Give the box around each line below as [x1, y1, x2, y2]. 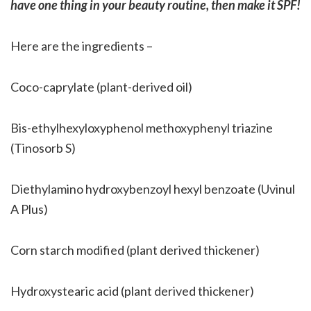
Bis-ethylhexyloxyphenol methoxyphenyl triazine [10, 119, 273, 135]
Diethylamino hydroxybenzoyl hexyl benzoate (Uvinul [10, 180, 295, 196]
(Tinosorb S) [10, 140, 76, 155]
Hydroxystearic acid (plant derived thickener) [10, 283, 254, 299]
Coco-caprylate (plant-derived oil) [10, 78, 192, 94]
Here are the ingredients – [10, 37, 153, 53]
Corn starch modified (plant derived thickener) [10, 242, 260, 258]
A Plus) [10, 201, 48, 217]
